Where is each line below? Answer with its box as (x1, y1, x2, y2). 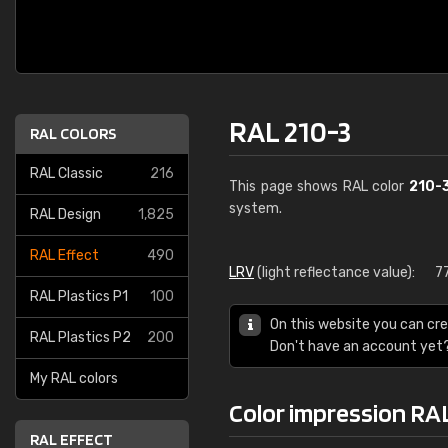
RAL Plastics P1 (30, 288, 128, 305)
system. (229, 200, 282, 217)
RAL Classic (30, 165, 103, 182)
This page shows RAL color (229, 178, 409, 195)
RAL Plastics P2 (30, 329, 131, 346)
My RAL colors (30, 370, 118, 387)
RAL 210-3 (229, 113, 351, 149)
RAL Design (30, 206, 101, 223)
